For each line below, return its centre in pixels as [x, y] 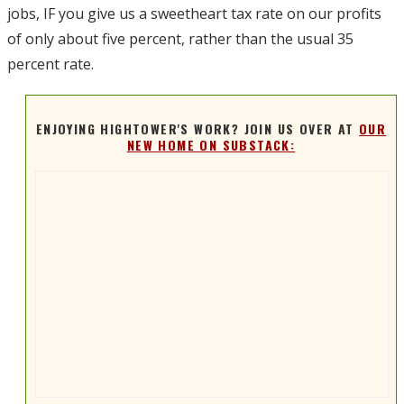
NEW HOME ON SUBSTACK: [211, 145]
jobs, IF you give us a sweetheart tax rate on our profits [194, 13]
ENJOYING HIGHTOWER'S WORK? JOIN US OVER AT [197, 129]
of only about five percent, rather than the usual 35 [180, 38]
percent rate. [50, 64]
